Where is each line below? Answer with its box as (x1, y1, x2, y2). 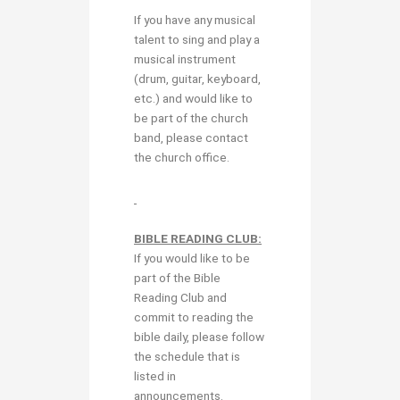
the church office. (134, 149, 229, 164)
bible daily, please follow (134, 329, 264, 345)
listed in (134, 369, 176, 384)
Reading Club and (134, 290, 227, 305)
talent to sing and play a (134, 31, 260, 46)
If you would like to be (134, 251, 250, 266)
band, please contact (134, 129, 248, 145)
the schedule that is (134, 349, 240, 364)
